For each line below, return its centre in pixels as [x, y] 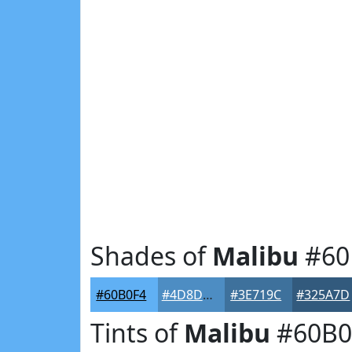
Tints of [137, 333]
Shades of [151, 256]
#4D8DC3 [207, 295]
